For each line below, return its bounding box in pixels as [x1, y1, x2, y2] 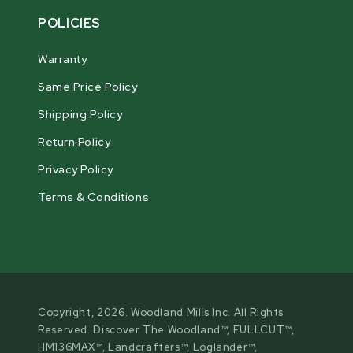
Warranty [38, 52, 87, 67]
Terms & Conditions [38, 190, 150, 205]
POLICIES [38, 15, 102, 32]
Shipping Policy [38, 107, 123, 122]
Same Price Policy [38, 80, 138, 95]
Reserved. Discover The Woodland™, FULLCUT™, [38, 323, 295, 337]
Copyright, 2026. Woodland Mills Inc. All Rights [38, 306, 284, 320]
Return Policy [38, 135, 111, 150]
